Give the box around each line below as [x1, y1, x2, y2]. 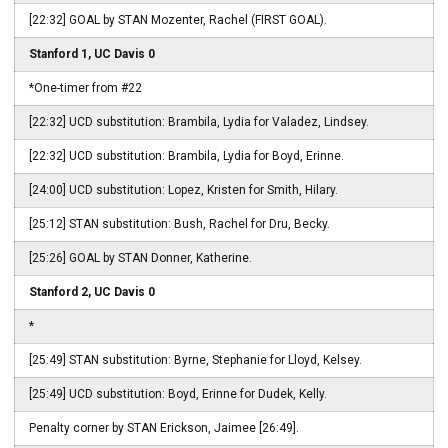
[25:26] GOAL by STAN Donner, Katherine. [29, 251, 252, 265]
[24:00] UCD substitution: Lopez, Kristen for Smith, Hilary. [29, 183, 338, 197]
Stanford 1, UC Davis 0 [29, 47, 155, 61]
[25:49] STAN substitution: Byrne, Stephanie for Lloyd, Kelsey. [29, 353, 362, 367]
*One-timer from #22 [29, 81, 142, 95]
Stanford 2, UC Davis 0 [29, 285, 155, 299]
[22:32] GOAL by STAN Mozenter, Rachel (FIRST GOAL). [29, 13, 327, 27]
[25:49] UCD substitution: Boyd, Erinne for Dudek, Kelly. [29, 387, 327, 401]
